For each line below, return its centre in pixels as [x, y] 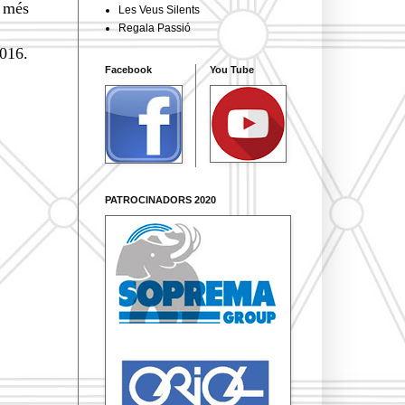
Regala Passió [155, 28]
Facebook [128, 69]
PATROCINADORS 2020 [160, 199]
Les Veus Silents [159, 9]
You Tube [232, 69]
